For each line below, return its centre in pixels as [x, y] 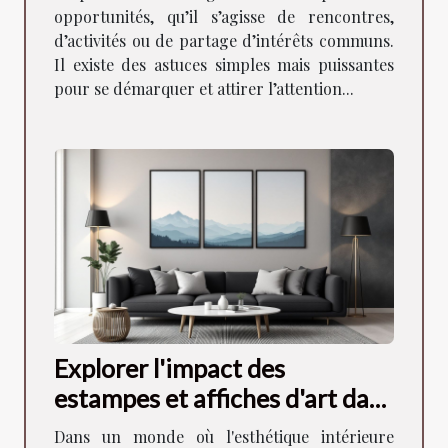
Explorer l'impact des [169, 368]
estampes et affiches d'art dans [224, 398]
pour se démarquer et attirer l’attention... [204, 89]
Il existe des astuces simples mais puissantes [224, 65]
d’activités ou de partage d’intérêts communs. [224, 41]
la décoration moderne [178, 428]
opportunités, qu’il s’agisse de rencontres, [224, 17]
